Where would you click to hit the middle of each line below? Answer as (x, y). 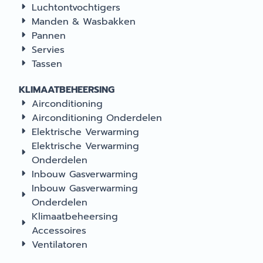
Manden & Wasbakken (84, 22)
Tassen (47, 64)
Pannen (49, 36)
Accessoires (59, 231)
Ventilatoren (60, 245)
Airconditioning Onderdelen (97, 118)
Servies (48, 50)
